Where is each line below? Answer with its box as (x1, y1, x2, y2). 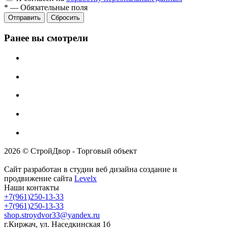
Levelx (74, 174, 97, 183)
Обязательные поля (20, 3, 88, 12)
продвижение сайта (4, 174, 74, 183)
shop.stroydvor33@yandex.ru (4, 211, 100, 220)
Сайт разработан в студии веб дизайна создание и (4, 165, 177, 174)
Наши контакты (4, 183, 59, 192)
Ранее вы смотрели (4, 33, 88, 44)
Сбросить (51, 14, 80, 22)
